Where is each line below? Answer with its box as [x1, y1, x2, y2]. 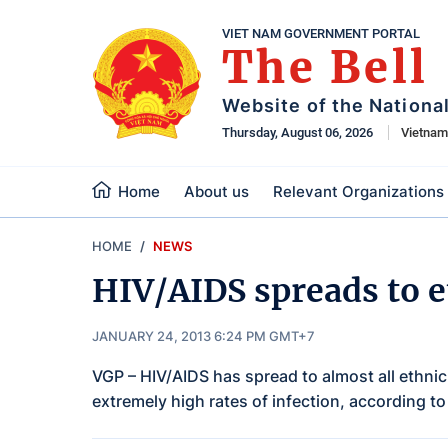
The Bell [222, 41, 429, 95]
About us [184, 182, 249, 201]
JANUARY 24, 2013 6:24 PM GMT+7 [92, 328, 315, 344]
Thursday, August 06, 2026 [222, 125, 373, 140]
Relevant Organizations [273, 182, 444, 201]
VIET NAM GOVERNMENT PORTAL [222, 26, 420, 41]
